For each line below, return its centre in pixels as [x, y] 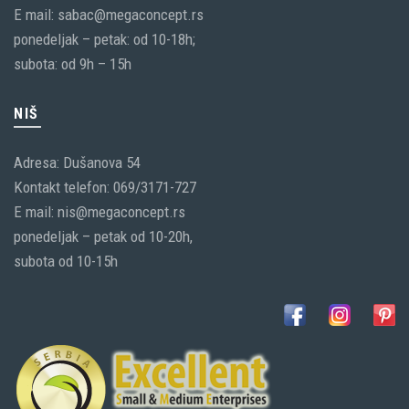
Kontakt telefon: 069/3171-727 [105, 188]
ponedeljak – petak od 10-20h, [103, 237]
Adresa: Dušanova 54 [77, 163]
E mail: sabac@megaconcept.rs [109, 15]
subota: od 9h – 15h [73, 64]
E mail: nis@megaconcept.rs [100, 212]
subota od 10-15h [66, 262]
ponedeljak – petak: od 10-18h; [105, 40]
